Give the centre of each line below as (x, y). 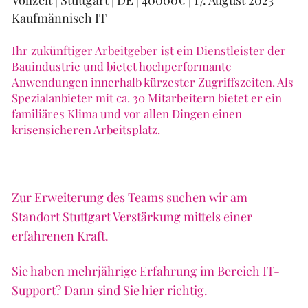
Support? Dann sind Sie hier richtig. (109, 290)
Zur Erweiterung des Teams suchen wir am (129, 198)
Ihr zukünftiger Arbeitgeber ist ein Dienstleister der (148, 51)
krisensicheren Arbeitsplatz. (86, 130)
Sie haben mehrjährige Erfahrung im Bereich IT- (145, 271)
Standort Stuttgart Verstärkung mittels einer (132, 217)
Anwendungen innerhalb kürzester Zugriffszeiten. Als (152, 82)
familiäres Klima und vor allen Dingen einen (126, 114)
